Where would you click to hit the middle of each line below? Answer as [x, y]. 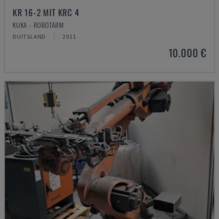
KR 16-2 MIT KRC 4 [46, 12]
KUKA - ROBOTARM [38, 25]
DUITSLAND [30, 36]
